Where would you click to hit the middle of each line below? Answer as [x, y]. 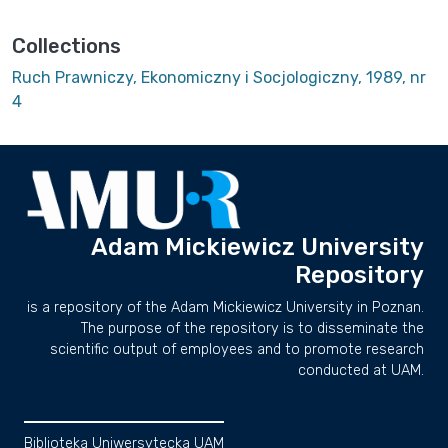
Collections [66, 45]
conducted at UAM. [361, 370]
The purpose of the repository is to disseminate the [252, 328]
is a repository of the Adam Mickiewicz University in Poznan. [225, 307]
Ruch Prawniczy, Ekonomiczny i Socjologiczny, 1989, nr [219, 77]
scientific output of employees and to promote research [237, 349]
